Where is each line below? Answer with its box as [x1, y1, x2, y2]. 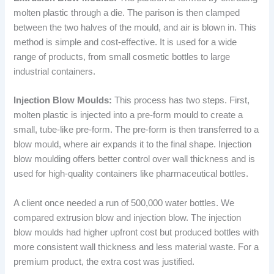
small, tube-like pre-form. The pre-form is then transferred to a [13, 125, 259, 135]
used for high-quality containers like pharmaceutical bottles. [13, 169, 249, 179]
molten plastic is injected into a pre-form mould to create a [13, 110, 243, 120]
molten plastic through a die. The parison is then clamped [13, 8, 240, 18]
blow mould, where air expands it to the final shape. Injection [13, 139, 252, 150]
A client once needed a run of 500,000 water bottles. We [13, 198, 235, 208]
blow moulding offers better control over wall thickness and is [13, 154, 256, 165]
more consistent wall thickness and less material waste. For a [13, 242, 259, 252]
